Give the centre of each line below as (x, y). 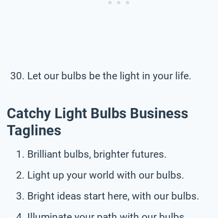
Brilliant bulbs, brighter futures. (97, 154)
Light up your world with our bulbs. (106, 175)
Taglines (34, 131)
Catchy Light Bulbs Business (98, 114)
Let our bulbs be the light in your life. (109, 76)
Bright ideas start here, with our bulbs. (113, 196)
